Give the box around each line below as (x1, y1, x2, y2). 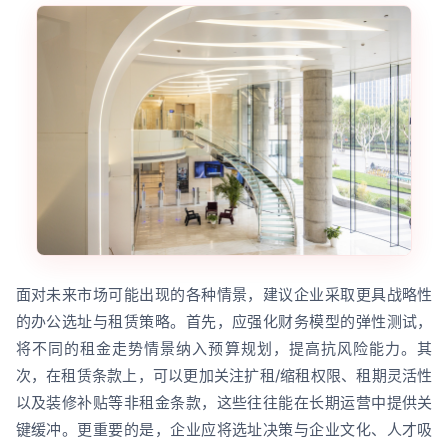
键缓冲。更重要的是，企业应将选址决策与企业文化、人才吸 (15, 419, 433, 439)
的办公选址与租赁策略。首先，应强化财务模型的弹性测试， (15, 311, 433, 331)
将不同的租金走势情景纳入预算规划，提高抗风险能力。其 (15, 338, 433, 358)
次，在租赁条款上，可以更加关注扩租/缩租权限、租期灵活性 (15, 365, 433, 385)
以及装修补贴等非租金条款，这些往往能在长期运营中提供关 (15, 392, 433, 412)
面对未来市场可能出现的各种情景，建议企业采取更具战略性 (15, 284, 433, 304)
